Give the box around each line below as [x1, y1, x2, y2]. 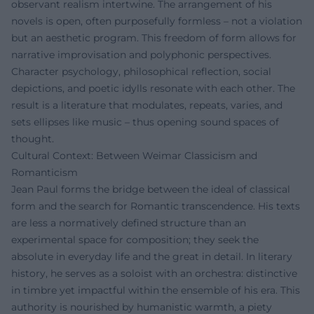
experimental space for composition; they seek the [11, 233, 259, 246]
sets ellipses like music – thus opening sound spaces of [11, 116, 279, 128]
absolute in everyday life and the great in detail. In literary [11, 250, 292, 263]
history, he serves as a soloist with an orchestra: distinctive [11, 267, 297, 280]
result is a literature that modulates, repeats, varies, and [11, 99, 282, 111]
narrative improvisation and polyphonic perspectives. [11, 48, 271, 61]
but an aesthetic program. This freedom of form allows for [11, 32, 296, 44]
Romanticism [11, 166, 78, 179]
